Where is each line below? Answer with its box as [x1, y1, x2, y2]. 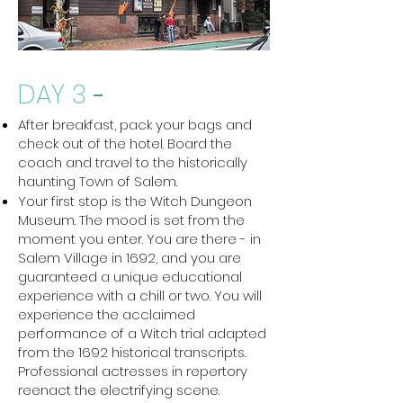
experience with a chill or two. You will [18, 286, 262, 305]
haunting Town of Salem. [18, 172, 177, 191]
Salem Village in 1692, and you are [18, 248, 241, 267]
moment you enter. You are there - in [18, 229, 261, 248]
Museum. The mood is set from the [18, 210, 245, 229]
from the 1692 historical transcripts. [18, 343, 246, 362]
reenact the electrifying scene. [18, 381, 219, 399]
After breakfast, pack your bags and [18, 115, 252, 134]
